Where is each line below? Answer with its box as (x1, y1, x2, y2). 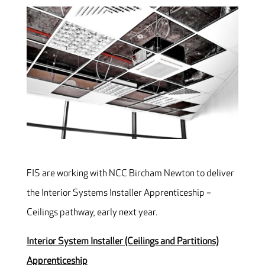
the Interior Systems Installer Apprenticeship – (26, 188, 211, 199)
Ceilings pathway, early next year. (26, 207, 157, 219)
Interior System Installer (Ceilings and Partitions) (26, 236, 218, 248)
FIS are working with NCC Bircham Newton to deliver (26, 168, 234, 180)
